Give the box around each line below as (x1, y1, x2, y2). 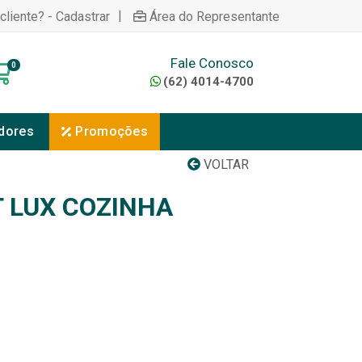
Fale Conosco (170, 54, 254, 71)
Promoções (75, 124, 149, 139)
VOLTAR (200, 157, 249, 172)
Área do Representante (149, 8, 280, 24)
